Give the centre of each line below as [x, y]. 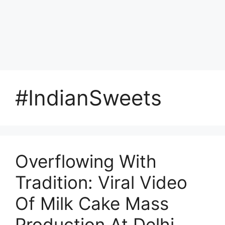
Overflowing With [86, 161]
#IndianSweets [88, 98]
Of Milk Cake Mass [92, 203]
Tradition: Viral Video [101, 182]
